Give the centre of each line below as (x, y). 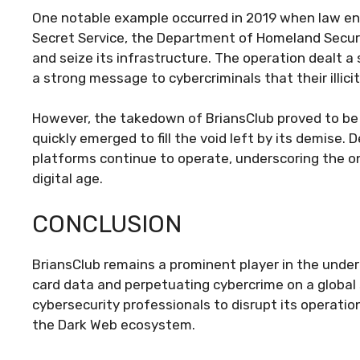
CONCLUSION (107, 224)
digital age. (67, 178)
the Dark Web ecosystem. (114, 324)
